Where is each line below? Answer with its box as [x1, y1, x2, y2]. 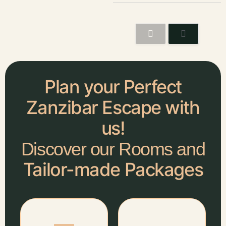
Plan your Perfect [44, 75, 182, 98]
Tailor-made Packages [23, 158, 203, 181]
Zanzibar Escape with [26, 96, 200, 119]
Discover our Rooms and [21, 138, 205, 159]
